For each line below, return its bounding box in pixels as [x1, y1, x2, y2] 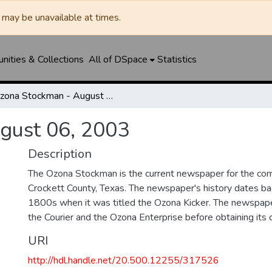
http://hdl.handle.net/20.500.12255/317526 [28, 254, 219, 267]
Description [28, 146, 92, 162]
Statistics [157, 53, 197, 66]
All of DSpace [88, 53, 148, 66]
